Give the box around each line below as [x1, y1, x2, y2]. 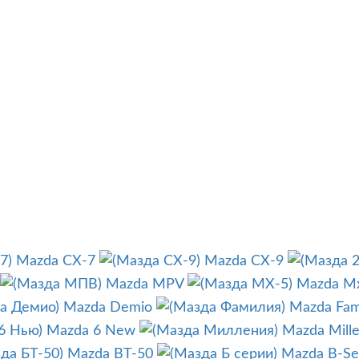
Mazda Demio [63, 301, 152, 316]
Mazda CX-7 [16, 254, 95, 269]
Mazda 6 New [46, 324, 135, 339]
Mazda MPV [106, 277, 184, 292]
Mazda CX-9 [204, 254, 284, 269]
